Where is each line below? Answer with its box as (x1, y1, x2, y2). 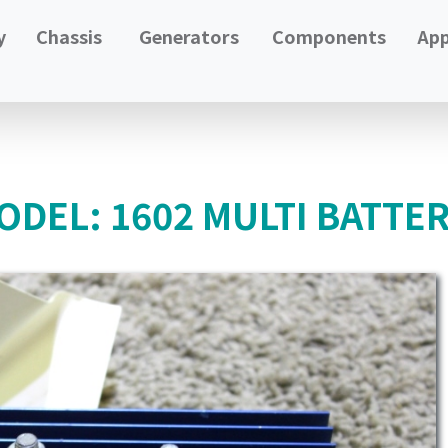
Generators (138, 23, 239, 49)
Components (271, 23, 386, 49)
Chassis (36, 23, 103, 49)
